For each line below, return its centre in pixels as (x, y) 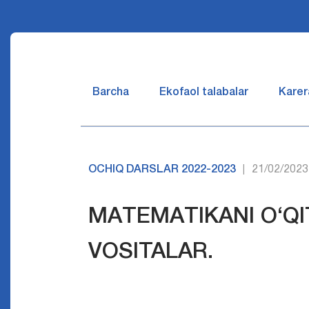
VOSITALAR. (151, 252)
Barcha (111, 92)
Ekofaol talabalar (204, 92)
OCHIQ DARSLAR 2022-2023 (162, 170)
